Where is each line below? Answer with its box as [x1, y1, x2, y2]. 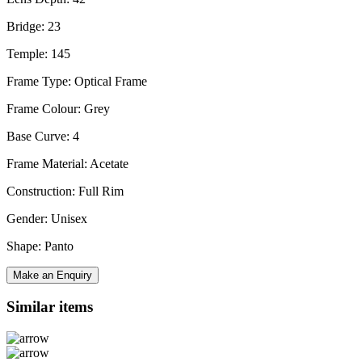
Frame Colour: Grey [6, 101, 110, 116]
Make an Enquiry [13, 268, 92, 281]
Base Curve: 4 [6, 128, 79, 143]
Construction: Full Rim [6, 183, 124, 198]
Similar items [6, 298, 93, 316]
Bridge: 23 [6, 19, 61, 33]
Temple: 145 [6, 46, 70, 61]
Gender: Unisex [6, 211, 87, 225]
